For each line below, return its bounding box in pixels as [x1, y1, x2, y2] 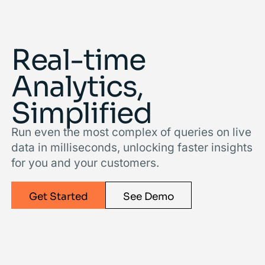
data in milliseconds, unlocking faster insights [11, 139, 253, 156]
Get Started [28, 188, 88, 203]
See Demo [123, 188, 174, 203]
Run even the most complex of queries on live [11, 124, 252, 140]
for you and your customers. [11, 154, 160, 171]
